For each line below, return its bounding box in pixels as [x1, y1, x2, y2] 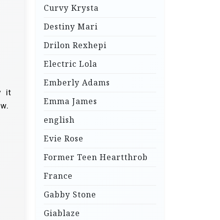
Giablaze [44, 208, 80, 219]
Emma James [44, 96, 97, 107]
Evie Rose [44, 133, 83, 144]
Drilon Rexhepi [44, 40, 107, 51]
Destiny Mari [44, 21, 98, 32]
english [44, 114, 75, 126]
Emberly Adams [44, 77, 110, 88]
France [44, 170, 73, 182]
